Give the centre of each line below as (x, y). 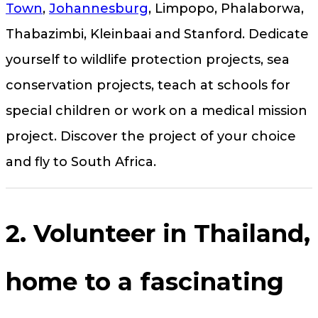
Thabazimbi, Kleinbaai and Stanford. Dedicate (157, 34)
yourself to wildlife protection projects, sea (148, 60)
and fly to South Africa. (81, 162)
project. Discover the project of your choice (151, 137)
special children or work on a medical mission (157, 111)
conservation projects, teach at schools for (148, 86)
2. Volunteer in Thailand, (158, 233)
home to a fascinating (145, 281)
